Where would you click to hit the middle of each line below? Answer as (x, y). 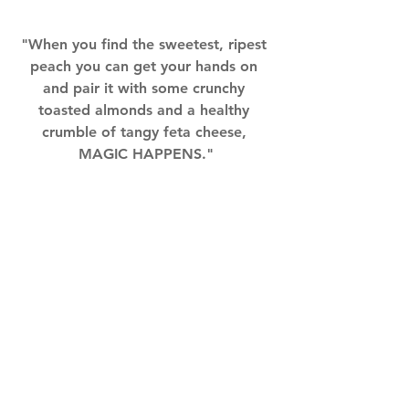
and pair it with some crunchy (146, 88)
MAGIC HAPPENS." (146, 153)
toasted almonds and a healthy (146, 110)
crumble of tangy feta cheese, (146, 131)
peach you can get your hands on (146, 66)
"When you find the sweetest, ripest (146, 44)
